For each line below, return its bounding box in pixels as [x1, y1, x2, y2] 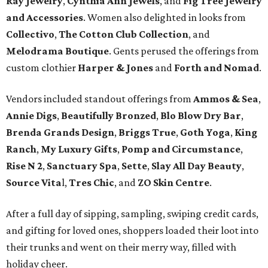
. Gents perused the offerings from [109, 45, 259, 57]
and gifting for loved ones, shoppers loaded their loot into [6, 224, 258, 237]
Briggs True [118, 126, 176, 139]
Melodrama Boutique [6, 45, 109, 57]
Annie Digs [6, 109, 57, 122]
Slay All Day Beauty [151, 160, 242, 172]
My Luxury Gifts [41, 143, 117, 156]
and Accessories [6, 11, 83, 24]
